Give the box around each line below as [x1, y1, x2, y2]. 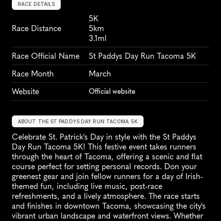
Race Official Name [12, 51, 79, 61]
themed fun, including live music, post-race [12, 182, 162, 191]
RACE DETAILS [18, 1, 55, 7]
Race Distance [12, 24, 61, 34]
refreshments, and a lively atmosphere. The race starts [12, 191, 200, 201]
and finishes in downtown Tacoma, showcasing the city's [12, 201, 206, 211]
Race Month [12, 69, 54, 79]
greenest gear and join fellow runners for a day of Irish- [12, 172, 203, 182]
